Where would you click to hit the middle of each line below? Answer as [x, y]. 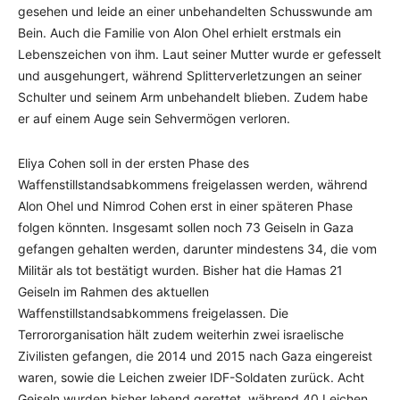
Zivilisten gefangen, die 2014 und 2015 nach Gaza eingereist [195, 355]
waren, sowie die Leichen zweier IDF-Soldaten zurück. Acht [191, 377]
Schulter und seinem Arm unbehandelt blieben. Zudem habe [193, 96]
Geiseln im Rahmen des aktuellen [113, 291]
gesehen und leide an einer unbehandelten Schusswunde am [195, 11]
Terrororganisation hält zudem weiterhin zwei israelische [181, 334]
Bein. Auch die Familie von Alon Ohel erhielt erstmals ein [179, 32]
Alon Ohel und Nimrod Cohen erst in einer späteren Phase [185, 205]
